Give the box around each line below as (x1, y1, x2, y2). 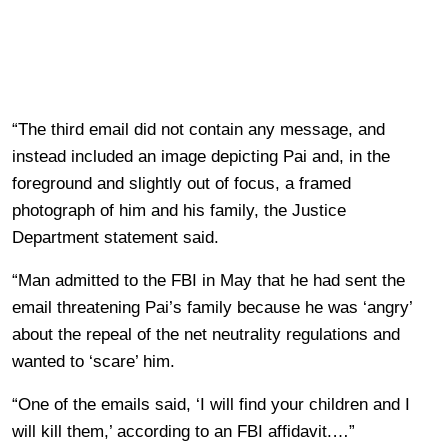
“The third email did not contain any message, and (12, 119, 385, 139)
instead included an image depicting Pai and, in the (12, 146, 390, 166)
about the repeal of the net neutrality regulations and (12, 324, 400, 344)
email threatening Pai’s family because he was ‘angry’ (12, 297, 412, 317)
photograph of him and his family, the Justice (12, 200, 346, 220)
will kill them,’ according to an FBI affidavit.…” (12, 421, 355, 441)
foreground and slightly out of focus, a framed (12, 173, 351, 193)
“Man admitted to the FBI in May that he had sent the (12, 270, 405, 290)
